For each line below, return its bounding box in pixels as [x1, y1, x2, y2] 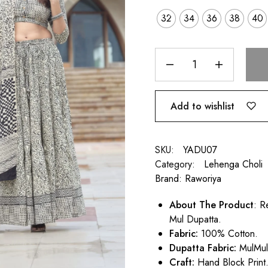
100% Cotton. [198, 227, 258, 241]
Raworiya [185, 172, 222, 186]
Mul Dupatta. [169, 212, 222, 227]
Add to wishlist [170, 99, 235, 113]
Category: [155, 157, 196, 172]
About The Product [169, 198, 254, 212]
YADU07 [183, 143, 218, 157]
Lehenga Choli [204, 157, 263, 172]
